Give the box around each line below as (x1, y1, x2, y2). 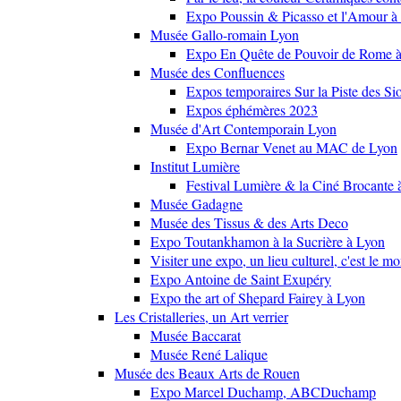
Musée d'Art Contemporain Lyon (150, 119, 337, 139)
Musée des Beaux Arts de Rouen (115, 363, 300, 383)
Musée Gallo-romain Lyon (150, 25, 299, 45)
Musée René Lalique (150, 345, 268, 364)
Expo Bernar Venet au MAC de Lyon (186, 138, 397, 158)
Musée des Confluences (150, 63, 285, 82)
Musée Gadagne (150, 194, 243, 214)
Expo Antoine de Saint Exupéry (150, 269, 331, 289)
